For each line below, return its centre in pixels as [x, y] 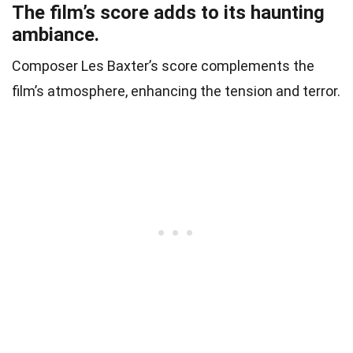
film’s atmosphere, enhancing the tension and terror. [176, 91]
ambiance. [56, 34]
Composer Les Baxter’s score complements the [163, 65]
